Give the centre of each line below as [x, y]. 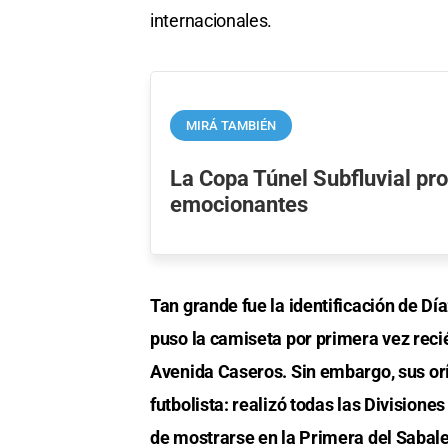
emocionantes [239, 203]
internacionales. [211, 21]
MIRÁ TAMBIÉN [231, 125]
